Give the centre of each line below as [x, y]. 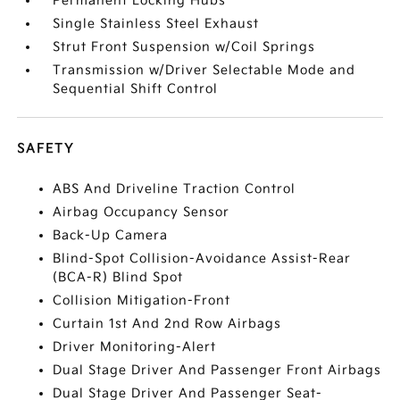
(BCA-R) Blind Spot [118, 277]
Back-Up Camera [111, 235]
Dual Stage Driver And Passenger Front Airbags [217, 370]
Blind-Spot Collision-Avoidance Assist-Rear [202, 258]
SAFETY [46, 148]
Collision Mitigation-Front [142, 300]
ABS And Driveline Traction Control [175, 188]
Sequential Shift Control [136, 88]
